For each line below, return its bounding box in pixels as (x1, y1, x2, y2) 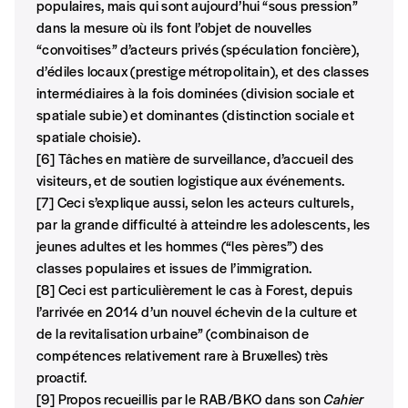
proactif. (36, 367, 87, 387)
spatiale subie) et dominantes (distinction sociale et (36, 105, 355, 125)
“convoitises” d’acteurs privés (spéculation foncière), (36, 39, 360, 59)
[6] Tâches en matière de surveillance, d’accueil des (36, 148, 354, 168)
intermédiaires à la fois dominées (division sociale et (36, 83, 355, 103)
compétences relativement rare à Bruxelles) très (36, 345, 329, 365)
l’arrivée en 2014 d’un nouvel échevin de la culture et (36, 301, 358, 321)
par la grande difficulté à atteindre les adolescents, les (36, 214, 371, 234)
